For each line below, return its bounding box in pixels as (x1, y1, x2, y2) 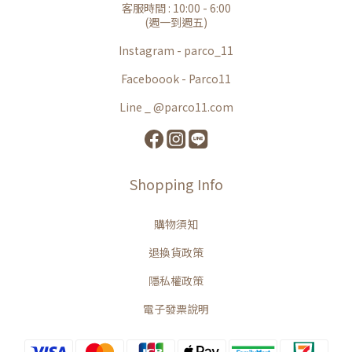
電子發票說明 (143, 301, 209, 317)
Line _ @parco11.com (119, 99, 233, 115)
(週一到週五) (145, 14, 207, 30)
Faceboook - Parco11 (121, 71, 231, 86)
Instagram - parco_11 (119, 42, 233, 58)
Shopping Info (129, 174, 223, 194)
